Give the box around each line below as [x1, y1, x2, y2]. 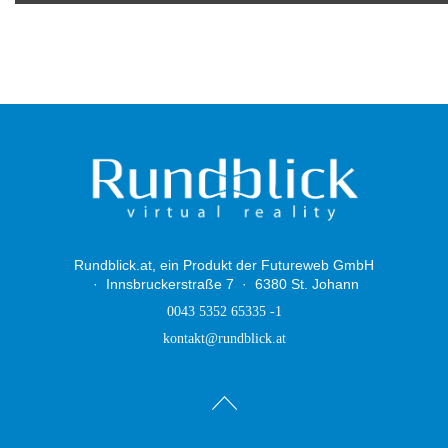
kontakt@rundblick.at [162, 331, 286, 347]
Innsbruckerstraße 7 [106, 277, 234, 293]
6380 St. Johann [255, 277, 359, 293]
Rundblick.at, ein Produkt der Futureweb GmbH [74, 258, 374, 274]
